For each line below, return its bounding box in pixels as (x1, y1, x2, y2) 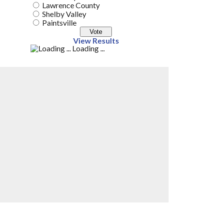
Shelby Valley (42, 9, 86, 18)
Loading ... (71, 44, 105, 53)
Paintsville (42, 18, 77, 27)
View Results (73, 36, 119, 45)
